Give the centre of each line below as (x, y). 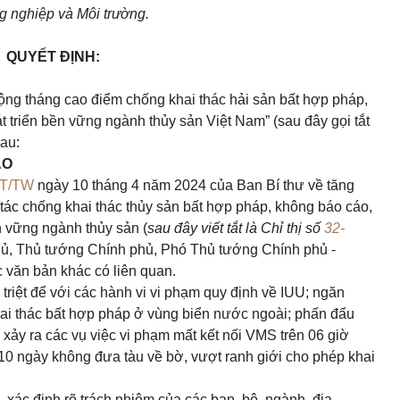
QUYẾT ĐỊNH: (53, 57)
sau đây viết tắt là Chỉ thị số (236, 228)
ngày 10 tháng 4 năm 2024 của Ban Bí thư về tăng (194, 185)
